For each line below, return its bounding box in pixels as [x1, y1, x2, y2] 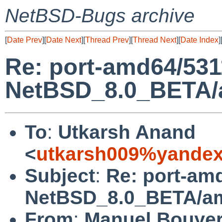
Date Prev [7, 36, 42, 44]
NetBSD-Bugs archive [5, 5, 195, 26]
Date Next [46, 36, 81, 44]
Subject [25, 165, 95, 186]
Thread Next [133, 36, 176, 44]
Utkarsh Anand [58, 121, 196, 143]
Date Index [180, 36, 219, 44]
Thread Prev [85, 36, 129, 44]
